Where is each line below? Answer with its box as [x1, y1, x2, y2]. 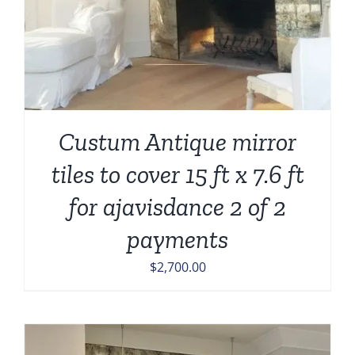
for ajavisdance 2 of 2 [69, 192, 286, 223]
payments [127, 224, 228, 255]
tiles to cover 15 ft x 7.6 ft [51, 159, 304, 190]
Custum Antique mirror [59, 127, 296, 158]
